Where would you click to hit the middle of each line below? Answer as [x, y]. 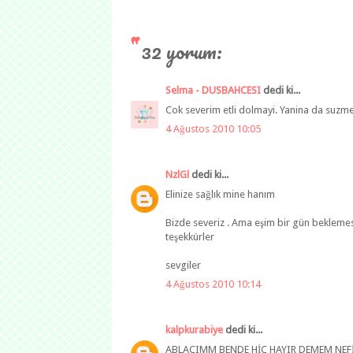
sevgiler [183, 265]
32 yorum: [182, 52]
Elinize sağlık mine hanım [220, 194]
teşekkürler [190, 236]
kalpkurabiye [194, 330]
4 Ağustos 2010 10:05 [213, 129]
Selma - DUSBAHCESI [213, 91]
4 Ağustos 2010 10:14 [213, 284]
